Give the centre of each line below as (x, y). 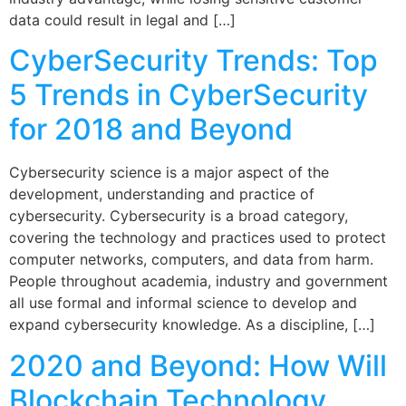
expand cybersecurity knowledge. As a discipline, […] (192, 325)
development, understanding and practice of (162, 194)
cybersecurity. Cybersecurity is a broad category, (179, 216)
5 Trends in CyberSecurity (188, 95)
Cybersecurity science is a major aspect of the (169, 173)
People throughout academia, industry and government (198, 281)
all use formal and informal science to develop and (183, 303)
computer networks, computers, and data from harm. (191, 260)
